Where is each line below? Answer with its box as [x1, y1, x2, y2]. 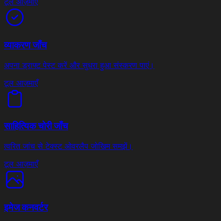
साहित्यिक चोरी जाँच [4, 120, 68, 132]
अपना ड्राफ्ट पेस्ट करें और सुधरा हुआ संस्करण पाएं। [4, 60, 154, 70]
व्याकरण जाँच [4, 39, 47, 51]
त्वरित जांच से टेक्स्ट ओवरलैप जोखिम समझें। [4, 141, 133, 151]
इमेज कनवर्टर [4, 201, 48, 213]
